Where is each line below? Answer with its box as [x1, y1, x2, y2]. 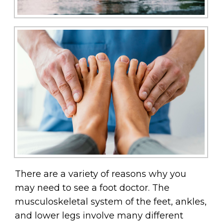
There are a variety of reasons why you [15, 168, 186, 179]
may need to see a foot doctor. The [15, 182, 169, 193]
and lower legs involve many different [15, 210, 183, 221]
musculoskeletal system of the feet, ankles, [15, 196, 207, 207]
